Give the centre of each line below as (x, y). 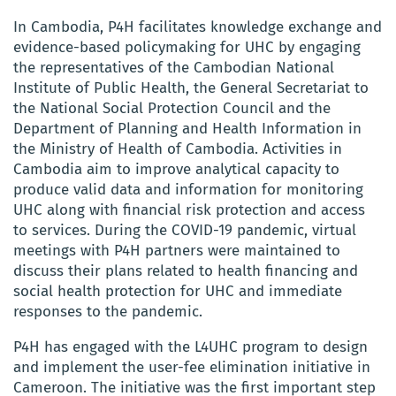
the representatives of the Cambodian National (174, 68)
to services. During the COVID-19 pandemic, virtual (185, 231)
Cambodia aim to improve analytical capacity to (176, 170)
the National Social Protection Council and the (172, 109)
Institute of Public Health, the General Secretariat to (191, 88)
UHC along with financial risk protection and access (189, 210)
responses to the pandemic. (108, 312)
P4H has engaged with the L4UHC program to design (190, 347)
